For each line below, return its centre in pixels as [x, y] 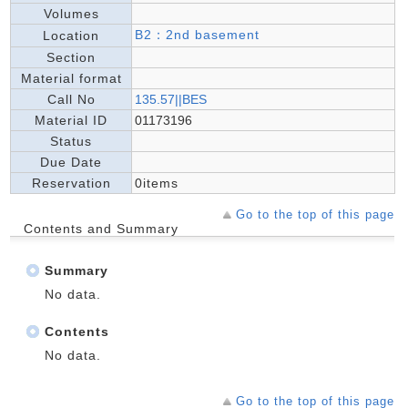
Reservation [71, 183]
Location [71, 36]
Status [71, 141]
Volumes [71, 14]
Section [71, 57]
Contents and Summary [101, 229]
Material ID [71, 120]
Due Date [71, 162]
